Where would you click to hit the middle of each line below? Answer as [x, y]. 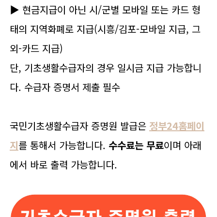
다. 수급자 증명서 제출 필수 [65, 87]
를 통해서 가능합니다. [63, 145]
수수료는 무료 [136, 145]
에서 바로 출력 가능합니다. [63, 164]
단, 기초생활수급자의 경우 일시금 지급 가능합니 [106, 68]
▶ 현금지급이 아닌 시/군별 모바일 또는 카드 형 [105, 9]
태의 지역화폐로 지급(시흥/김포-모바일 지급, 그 [105, 29]
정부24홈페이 [177, 126]
